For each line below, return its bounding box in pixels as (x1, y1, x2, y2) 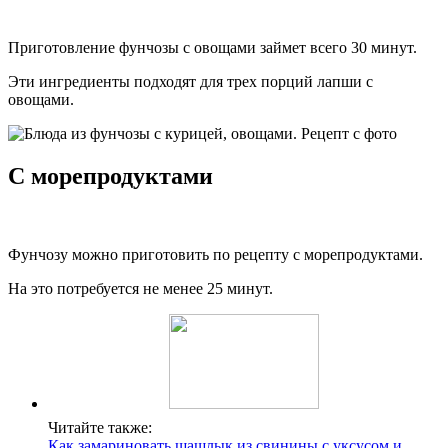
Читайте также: (48, 418, 152, 436)
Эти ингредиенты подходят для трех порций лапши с (8, 72, 373, 90)
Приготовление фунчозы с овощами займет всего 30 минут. (8, 38, 417, 56)
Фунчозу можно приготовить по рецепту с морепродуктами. (8, 245, 423, 263)
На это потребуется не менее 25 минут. (8, 279, 273, 297)
